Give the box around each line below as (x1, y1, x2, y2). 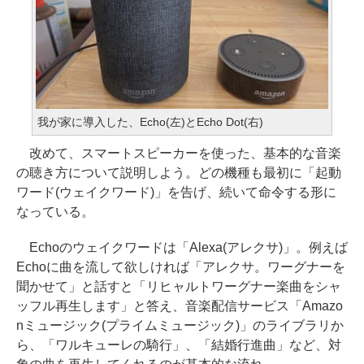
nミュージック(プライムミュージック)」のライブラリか (16, 318, 344, 332)
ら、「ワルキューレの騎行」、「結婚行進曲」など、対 (16, 338, 341, 352)
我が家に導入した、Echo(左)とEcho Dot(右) (37, 115, 263, 128)
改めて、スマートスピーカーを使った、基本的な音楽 (16, 146, 341, 160)
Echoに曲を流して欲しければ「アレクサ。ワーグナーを (16, 260, 345, 274)
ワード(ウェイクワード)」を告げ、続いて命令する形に (16, 185, 336, 199)
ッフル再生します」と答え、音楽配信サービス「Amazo (16, 299, 343, 313)
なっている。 (16, 205, 94, 219)
